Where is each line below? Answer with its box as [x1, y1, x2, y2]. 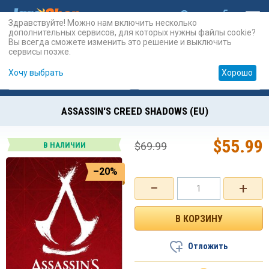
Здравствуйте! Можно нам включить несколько [8, 17, 197, 28]
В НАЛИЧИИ [43, 141, 86, 150]
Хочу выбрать [8, 68, 64, 78]
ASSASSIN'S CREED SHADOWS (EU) [61, 105, 208, 117]
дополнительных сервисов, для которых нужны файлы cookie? [8, 27, 256, 37]
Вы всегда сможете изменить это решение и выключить [8, 37, 232, 47]
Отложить [188, 241, 228, 251]
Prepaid [206, 73, 238, 82]
